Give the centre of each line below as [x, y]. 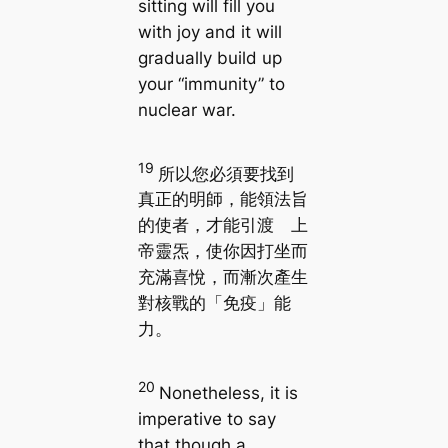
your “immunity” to [211, 84]
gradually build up [209, 58]
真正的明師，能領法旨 [222, 199]
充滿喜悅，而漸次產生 [222, 277]
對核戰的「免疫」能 [214, 303]
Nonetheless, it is [228, 392]
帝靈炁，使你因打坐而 [222, 251]
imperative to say [206, 418]
